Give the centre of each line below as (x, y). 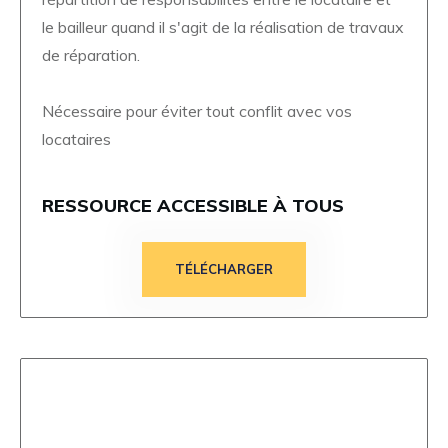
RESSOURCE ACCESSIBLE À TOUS (193, 205)
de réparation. (91, 54)
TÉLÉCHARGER (224, 268)
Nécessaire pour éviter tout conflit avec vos (197, 110)
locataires (78, 138)
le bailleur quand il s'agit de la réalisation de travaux (223, 26)
